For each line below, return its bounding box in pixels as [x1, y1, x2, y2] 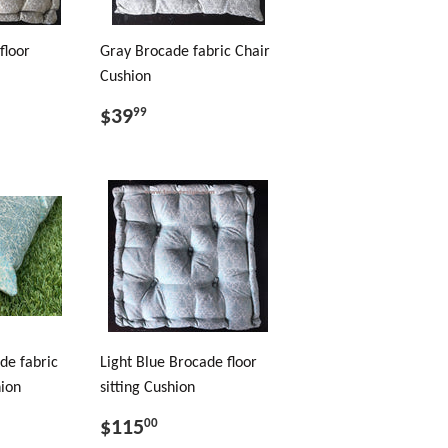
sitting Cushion [100, 380, 195, 396]
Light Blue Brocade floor [100, 355, 257, 371]
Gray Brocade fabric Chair [100, 44, 270, 60]
